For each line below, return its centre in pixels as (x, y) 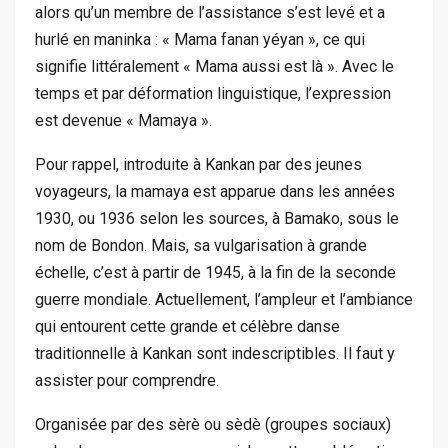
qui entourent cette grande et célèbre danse (187, 327)
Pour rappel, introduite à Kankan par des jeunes (198, 165)
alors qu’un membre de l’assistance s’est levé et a (210, 13)
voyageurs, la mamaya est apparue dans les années (215, 192)
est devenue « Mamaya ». (123, 121)
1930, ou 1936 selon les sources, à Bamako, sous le (217, 219)
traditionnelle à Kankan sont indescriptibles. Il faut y (215, 354)
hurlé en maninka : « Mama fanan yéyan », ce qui (200, 40)
